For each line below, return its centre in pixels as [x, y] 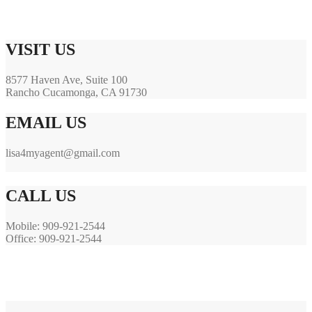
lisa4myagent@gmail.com [63, 153]
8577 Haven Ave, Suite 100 [67, 80]
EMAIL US [46, 123]
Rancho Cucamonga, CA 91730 [76, 93]
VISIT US [40, 50]
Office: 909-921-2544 [54, 239]
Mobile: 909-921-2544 [55, 226]
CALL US [41, 196]
